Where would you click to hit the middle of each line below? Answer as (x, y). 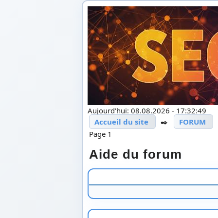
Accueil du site (121, 121)
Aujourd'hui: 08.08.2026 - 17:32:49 (147, 110)
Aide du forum (136, 154)
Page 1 (100, 134)
